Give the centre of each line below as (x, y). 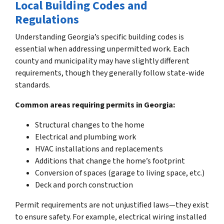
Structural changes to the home (90, 125)
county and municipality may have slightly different (102, 61)
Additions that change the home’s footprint (110, 161)
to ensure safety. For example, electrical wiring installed (111, 217)
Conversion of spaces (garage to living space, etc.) (120, 173)
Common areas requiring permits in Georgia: (95, 105)
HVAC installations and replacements (99, 149)
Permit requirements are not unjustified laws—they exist (112, 205)
